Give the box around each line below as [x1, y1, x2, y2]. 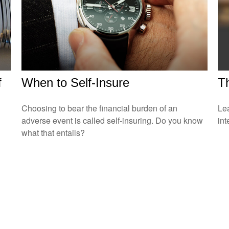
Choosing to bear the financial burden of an [21, 102, 178, 114]
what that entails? [21, 126, 85, 139]
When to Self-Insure [21, 75, 130, 89]
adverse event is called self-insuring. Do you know [21, 114, 203, 126]
